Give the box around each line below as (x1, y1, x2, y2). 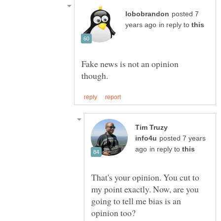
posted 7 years (159, 134, 206, 142)
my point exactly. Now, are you (91, 183, 199, 195)
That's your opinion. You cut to (91, 171, 199, 183)
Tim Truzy (135, 123, 168, 131)
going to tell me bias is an (91, 194, 181, 207)
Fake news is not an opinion (81, 57, 179, 70)
